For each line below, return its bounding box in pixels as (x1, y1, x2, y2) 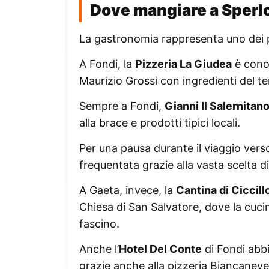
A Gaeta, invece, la (79, 183, 176, 196)
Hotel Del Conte (119, 242, 202, 255)
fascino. (79, 217, 119, 230)
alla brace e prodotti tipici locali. (79, 116, 240, 129)
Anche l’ (79, 242, 119, 255)
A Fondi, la (79, 57, 135, 70)
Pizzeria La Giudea (135, 57, 232, 70)
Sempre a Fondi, (79, 99, 165, 112)
